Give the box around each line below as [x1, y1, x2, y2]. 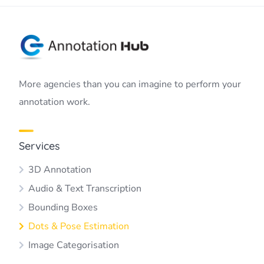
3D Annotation [28, 163, 91, 176]
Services [19, 139, 60, 153]
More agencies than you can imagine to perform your [19, 78, 241, 91]
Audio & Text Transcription [28, 182, 141, 195]
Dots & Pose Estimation [28, 220, 129, 233]
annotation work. [19, 95, 90, 108]
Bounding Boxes [28, 201, 98, 214]
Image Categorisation [28, 239, 119, 252]
